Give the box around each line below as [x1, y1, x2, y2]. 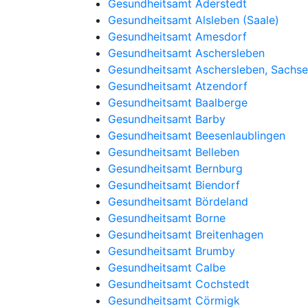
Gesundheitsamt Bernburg [108, 162, 243, 175]
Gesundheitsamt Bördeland [108, 195, 248, 208]
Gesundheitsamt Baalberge [108, 96, 247, 109]
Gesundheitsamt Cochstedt [108, 277, 250, 291]
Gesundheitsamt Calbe [108, 261, 225, 274]
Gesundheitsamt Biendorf [108, 178, 240, 192]
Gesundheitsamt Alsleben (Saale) [108, 13, 279, 27]
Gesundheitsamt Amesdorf [108, 30, 247, 43]
